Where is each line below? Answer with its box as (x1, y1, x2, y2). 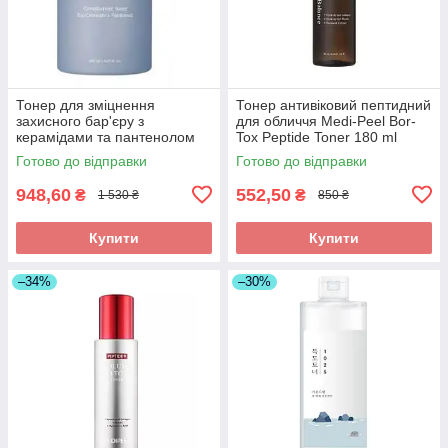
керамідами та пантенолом (16, 128, 195, 145)
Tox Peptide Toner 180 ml (236, 128, 397, 145)
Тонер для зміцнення (16, 96, 155, 113)
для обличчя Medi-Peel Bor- (236, 112, 416, 129)
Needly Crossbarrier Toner (16, 144, 183, 161)
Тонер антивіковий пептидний (236, 96, 431, 113)
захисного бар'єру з (16, 112, 144, 129)
